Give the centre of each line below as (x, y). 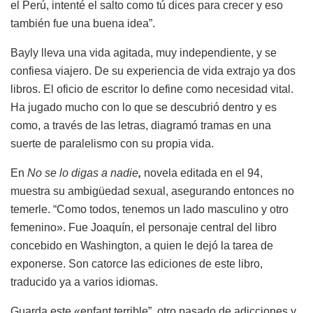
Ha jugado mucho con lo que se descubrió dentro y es (144, 107)
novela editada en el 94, (202, 173)
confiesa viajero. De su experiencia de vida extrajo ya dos (153, 71)
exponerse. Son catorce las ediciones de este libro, (137, 263)
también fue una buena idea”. (83, 23)
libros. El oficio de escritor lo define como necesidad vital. (152, 89)
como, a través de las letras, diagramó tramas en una (141, 125)
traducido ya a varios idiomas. (84, 282)
